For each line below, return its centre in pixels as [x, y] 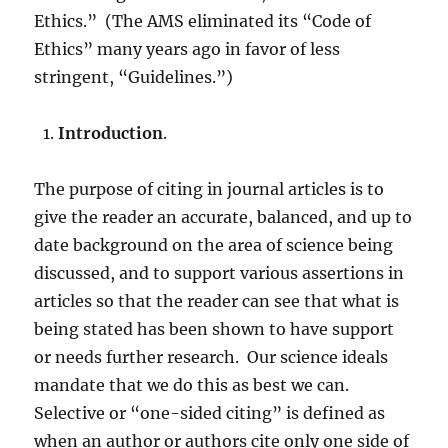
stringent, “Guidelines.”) [134, 77]
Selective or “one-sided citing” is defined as [210, 413]
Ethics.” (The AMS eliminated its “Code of [203, 21]
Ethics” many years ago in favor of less [187, 49]
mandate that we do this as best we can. [194, 385]
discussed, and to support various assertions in [219, 273]
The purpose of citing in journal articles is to [209, 189]
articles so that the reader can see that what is [217, 301]
